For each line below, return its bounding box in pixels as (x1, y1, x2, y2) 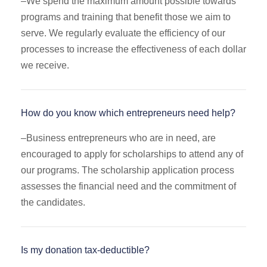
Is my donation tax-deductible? (21, 245, 150, 256)
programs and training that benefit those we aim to (21, 12, 231, 23)
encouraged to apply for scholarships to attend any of (21, 149, 243, 160)
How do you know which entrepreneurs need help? (21, 108, 235, 119)
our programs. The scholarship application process (21, 165, 234, 176)
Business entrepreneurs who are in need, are (26, 133, 216, 144)
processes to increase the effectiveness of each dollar (21, 44, 246, 55)
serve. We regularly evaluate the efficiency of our (21, 28, 225, 39)
